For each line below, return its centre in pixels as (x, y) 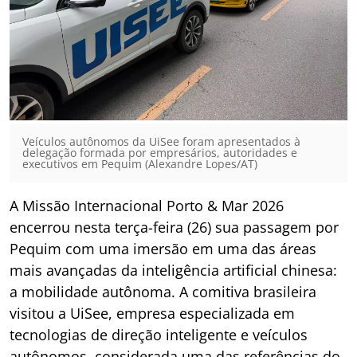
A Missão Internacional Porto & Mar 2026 (147, 206)
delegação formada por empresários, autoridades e (160, 153)
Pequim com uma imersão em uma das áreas (163, 249)
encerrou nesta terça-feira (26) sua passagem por (174, 227)
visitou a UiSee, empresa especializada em (152, 313)
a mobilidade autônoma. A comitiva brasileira (163, 292)
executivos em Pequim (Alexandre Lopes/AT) (140, 164)
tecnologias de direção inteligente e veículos (159, 335)
